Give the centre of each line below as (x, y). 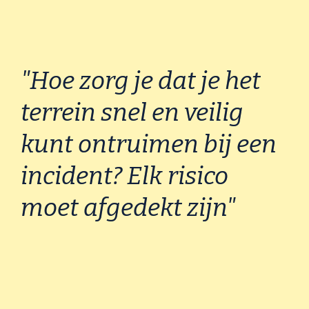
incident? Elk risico (124, 176)
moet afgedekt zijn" (128, 208)
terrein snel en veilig (132, 113)
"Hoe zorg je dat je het (140, 81)
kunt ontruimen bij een (148, 144)
